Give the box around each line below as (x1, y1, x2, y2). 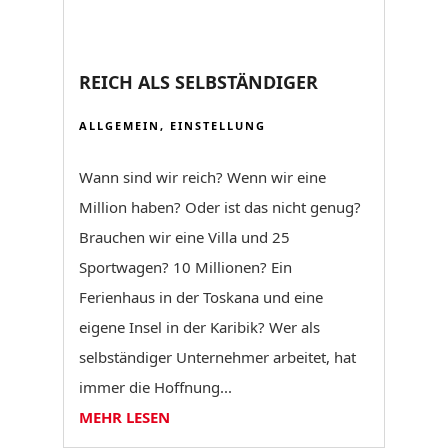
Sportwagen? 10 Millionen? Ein (78, 256, 292, 277)
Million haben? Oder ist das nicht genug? (78, 196, 361, 217)
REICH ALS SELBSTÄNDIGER (78, 69, 318, 94)
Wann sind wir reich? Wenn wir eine (78, 166, 326, 187)
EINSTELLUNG (169, 117, 266, 133)
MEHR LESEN (78, 406, 170, 427)
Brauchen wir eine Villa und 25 (78, 226, 290, 247)
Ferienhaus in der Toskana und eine (78, 286, 323, 307)
